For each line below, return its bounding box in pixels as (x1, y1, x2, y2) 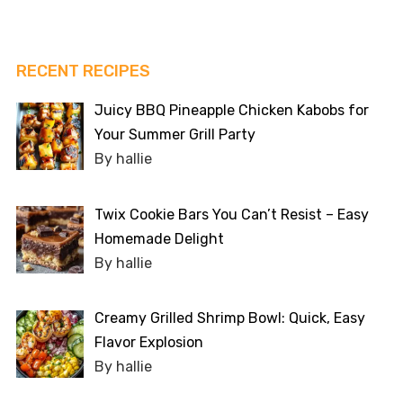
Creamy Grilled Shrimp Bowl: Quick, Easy (94, 309, 365, 327)
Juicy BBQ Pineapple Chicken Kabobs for (94, 101, 369, 119)
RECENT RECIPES (15, 60, 150, 81)
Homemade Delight (94, 229, 224, 247)
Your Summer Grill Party (94, 125, 255, 143)
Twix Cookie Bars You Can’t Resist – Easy (94, 205, 369, 223)
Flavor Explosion (94, 334, 203, 352)
